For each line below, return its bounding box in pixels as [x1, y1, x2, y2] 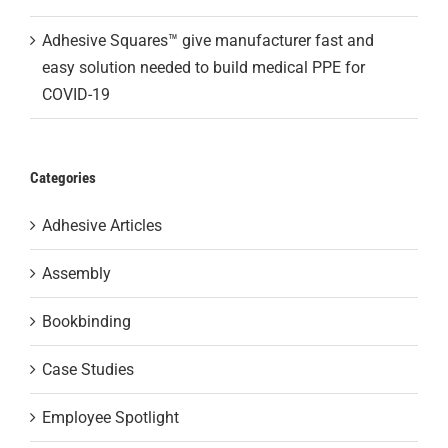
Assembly [42, 263, 111, 283]
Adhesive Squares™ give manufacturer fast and [42, 30, 374, 50]
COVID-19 [42, 84, 110, 104]
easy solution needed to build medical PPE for [42, 57, 365, 77]
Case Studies [42, 359, 134, 379]
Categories [30, 168, 96, 187]
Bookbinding [42, 311, 131, 331]
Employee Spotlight [42, 407, 179, 427]
